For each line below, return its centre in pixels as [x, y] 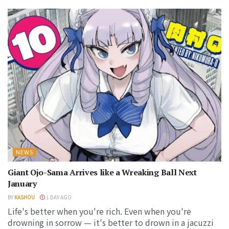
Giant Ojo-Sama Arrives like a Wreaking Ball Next [102, 172]
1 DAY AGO [58, 197]
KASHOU [25, 197]
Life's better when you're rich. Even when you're [99, 211]
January [22, 183]
